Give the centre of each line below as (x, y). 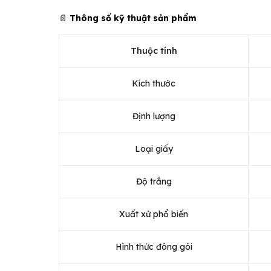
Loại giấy (154, 149)
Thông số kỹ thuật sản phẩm (133, 18)
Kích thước (154, 83)
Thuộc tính (154, 51)
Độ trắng (154, 181)
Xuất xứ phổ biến (154, 214)
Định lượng (154, 116)
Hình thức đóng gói (154, 247)
